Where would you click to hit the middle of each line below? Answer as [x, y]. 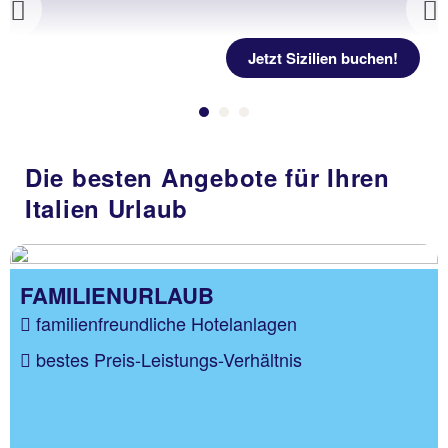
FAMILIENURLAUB [117, 295]
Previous [62, 26]
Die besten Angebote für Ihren [207, 177]
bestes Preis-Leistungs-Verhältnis [169, 358]
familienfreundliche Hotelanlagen [166, 323]
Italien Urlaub [107, 208]
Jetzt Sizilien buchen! [323, 58]
